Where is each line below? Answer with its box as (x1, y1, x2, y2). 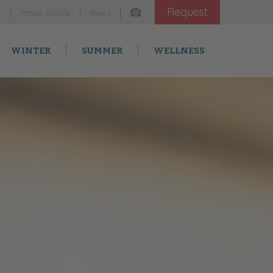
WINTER (11, 45, 51, 56)
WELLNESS (154, 45, 205, 56)
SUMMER (82, 45, 122, 56)
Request (167, 5, 208, 19)
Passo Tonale (21, 8, 70, 18)
